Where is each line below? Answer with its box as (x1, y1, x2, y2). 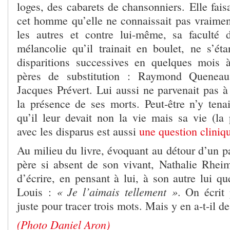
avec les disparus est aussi (17, 124, 139, 139)
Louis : (17, 184, 56, 200)
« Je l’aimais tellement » (56, 184, 178, 200)
